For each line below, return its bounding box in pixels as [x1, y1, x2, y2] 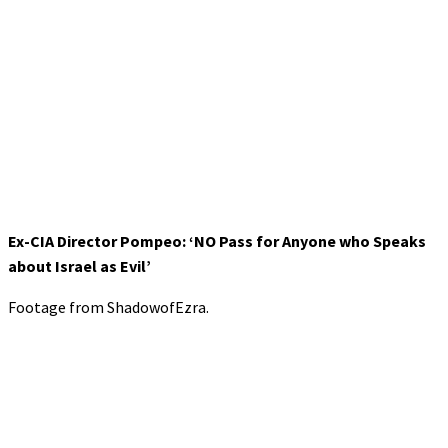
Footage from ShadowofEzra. [8, 296, 209, 317]
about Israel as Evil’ [8, 255, 151, 276]
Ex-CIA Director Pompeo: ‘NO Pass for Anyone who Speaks [8, 230, 426, 251]
